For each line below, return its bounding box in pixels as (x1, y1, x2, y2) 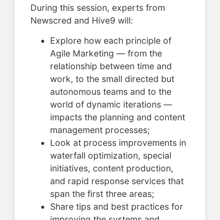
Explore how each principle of (50, 35, 171, 46)
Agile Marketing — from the (50, 48, 162, 58)
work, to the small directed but (50, 73, 174, 84)
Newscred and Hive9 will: (30, 15, 133, 26)
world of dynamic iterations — (50, 99, 172, 110)
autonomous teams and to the (50, 86, 171, 97)
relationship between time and (50, 60, 172, 71)
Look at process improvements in (50, 137, 186, 148)
